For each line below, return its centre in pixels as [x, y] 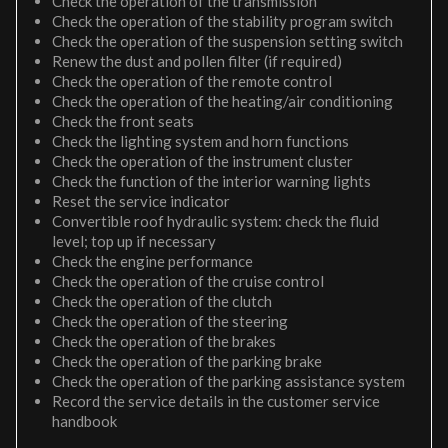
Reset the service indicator [141, 201]
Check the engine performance [152, 261]
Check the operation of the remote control [192, 81]
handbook [84, 421]
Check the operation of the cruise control [188, 281]
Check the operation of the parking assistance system [228, 381]
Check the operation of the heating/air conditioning [222, 101]
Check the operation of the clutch [162, 301]
